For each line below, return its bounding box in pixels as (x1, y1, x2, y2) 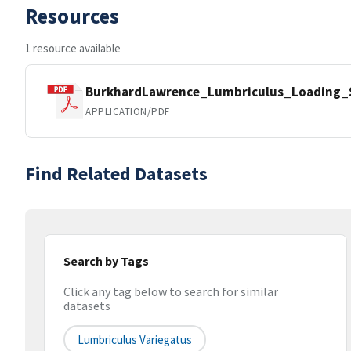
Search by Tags (63, 253, 149, 269)
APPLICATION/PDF (85, 104, 170, 118)
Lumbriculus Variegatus (78, 332, 192, 348)
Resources (25, 2, 119, 29)
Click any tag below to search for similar (63, 284, 278, 300)
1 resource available (25, 41, 121, 56)
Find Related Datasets (25, 161, 208, 186)
